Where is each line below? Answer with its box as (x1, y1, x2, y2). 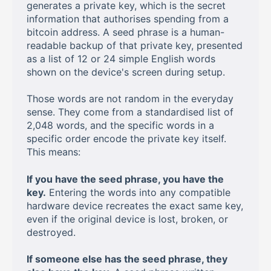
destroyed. (27, 226, 76, 238)
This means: (27, 146, 80, 158)
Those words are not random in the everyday (27, 93, 233, 105)
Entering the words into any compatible (46, 186, 230, 198)
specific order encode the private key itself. (27, 132, 226, 145)
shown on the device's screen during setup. (27, 65, 225, 78)
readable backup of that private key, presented (27, 39, 243, 51)
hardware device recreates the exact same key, (27, 199, 243, 212)
